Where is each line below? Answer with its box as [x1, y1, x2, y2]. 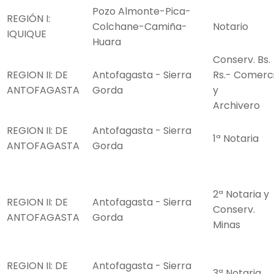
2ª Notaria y [213, 187, 269, 202]
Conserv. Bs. [213, 53, 270, 67]
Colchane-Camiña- [92, 20, 187, 34]
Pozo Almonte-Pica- [92, 4, 191, 19]
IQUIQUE [7, 27, 46, 42]
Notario [213, 20, 248, 34]
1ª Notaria [213, 131, 259, 146]
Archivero [213, 98, 260, 113]
